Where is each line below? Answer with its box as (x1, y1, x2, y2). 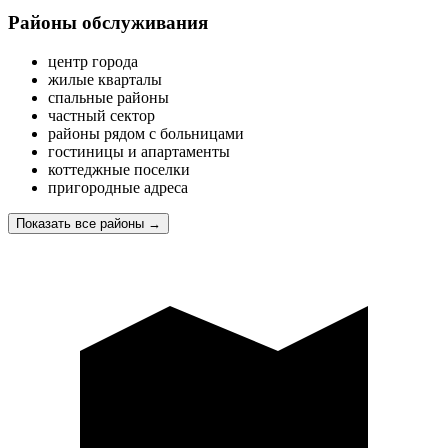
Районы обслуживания (8, 12, 208, 34)
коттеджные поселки (48, 161, 190, 179)
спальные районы (48, 89, 169, 107)
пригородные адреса (48, 179, 188, 197)
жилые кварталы (48, 71, 162, 89)
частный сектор (48, 107, 155, 125)
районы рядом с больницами (48, 125, 244, 143)
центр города (48, 53, 138, 71)
